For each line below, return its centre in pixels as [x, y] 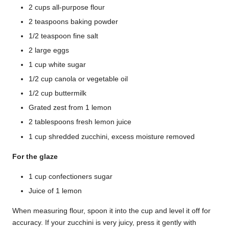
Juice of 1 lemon [55, 191]
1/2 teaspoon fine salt [63, 36]
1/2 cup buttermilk [58, 94]
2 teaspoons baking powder [73, 21]
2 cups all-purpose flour [67, 7]
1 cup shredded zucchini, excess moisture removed [112, 136]
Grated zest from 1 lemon [70, 108]
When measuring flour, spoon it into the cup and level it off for [111, 211]
